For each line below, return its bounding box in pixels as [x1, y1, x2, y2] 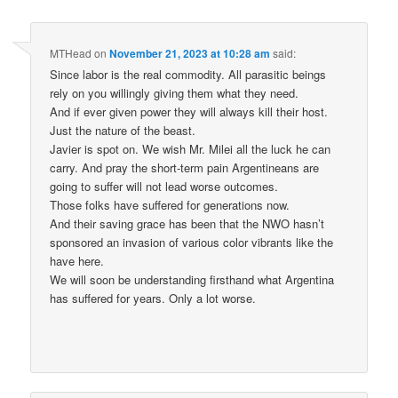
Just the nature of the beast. [50, 121, 196, 139]
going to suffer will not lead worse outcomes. [50, 177, 279, 195]
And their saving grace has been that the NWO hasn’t [50, 214, 325, 232]
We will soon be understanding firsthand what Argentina [50, 270, 335, 288]
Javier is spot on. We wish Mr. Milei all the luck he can [50, 139, 331, 157]
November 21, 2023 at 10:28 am [109, 44, 271, 61]
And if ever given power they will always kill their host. [50, 102, 329, 120]
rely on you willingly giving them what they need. [50, 84, 299, 101]
